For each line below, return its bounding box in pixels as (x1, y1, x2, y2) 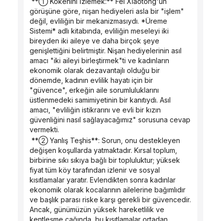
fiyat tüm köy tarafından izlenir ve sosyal (30, 166, 160, 174)
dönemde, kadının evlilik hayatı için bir (30, 76, 153, 84)
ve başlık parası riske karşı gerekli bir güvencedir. (30, 195, 191, 204)
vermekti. (30, 125, 59, 134)
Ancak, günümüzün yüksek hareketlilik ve (30, 205, 164, 214)
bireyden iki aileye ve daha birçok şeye (30, 37, 159, 45)
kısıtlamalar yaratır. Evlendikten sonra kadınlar (30, 176, 176, 184)
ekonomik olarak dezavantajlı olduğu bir (30, 66, 160, 74)
